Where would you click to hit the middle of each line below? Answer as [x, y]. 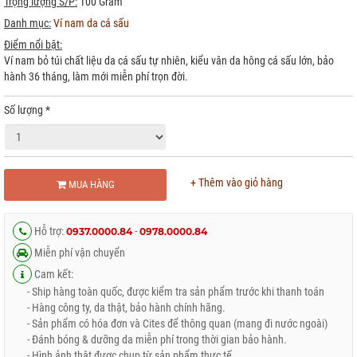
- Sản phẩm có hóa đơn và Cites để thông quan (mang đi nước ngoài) [170, 324]
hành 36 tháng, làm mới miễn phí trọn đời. [96, 76]
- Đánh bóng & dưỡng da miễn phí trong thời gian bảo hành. [150, 339]
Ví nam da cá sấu [91, 23]
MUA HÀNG [90, 184]
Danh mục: [27, 23]
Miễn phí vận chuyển [78, 253]
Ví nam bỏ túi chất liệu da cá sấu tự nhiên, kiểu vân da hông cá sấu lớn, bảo [169, 61]
